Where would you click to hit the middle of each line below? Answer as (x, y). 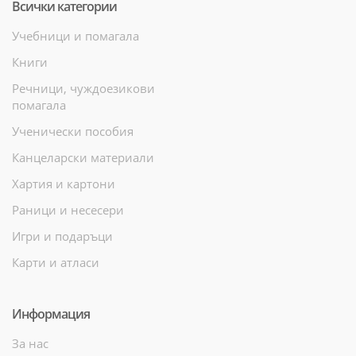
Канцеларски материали (83, 157)
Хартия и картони (64, 183)
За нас (30, 343)
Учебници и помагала (75, 35)
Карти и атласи (56, 262)
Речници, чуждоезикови (83, 88)
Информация (51, 313)
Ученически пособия (73, 131)
